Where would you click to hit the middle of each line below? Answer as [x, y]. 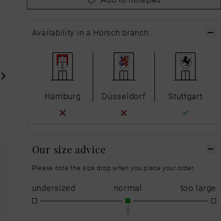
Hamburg [62, 96]
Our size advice [69, 149]
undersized [54, 188]
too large [198, 188]
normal [128, 188]
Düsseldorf [124, 96]
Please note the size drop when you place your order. [113, 168]
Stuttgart [185, 96]
